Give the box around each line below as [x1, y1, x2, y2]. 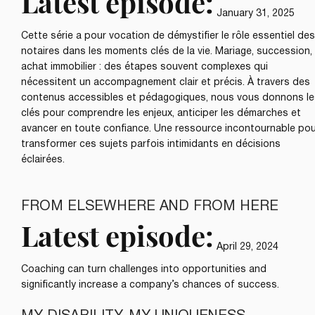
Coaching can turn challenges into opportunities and [21, 264, 266, 274]
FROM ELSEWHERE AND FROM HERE [21, 200, 278, 213]
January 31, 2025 [217, 8, 295, 18]
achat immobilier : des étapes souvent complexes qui [21, 62, 268, 72]
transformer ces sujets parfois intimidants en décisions [21, 139, 281, 149]
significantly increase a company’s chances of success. [21, 280, 279, 290]
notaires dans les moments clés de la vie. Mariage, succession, [21, 46, 312, 56]
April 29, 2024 [217, 242, 278, 252]
